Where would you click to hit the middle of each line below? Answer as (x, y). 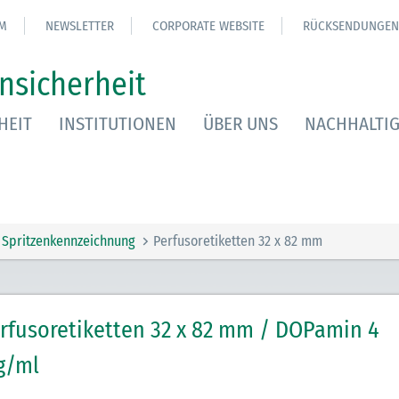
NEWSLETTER (80, 26)
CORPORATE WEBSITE (208, 26)
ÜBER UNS (240, 124)
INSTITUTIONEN (118, 124)
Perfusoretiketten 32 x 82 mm (238, 241)
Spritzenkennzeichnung (69, 241)
